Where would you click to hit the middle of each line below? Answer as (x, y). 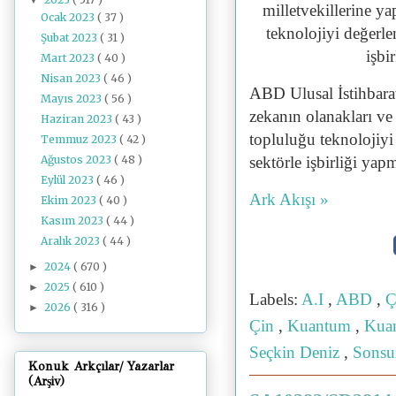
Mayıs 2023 (73, 98)
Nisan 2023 (72, 78)
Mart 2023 (69, 57)
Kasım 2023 (74, 220)
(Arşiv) (46, 382)
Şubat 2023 (71, 37)
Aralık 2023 (72, 240)
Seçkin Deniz (297, 353)
